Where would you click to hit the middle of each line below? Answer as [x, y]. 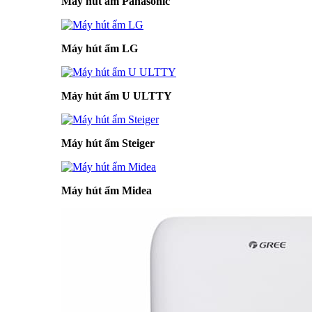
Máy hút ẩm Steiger [108, 143]
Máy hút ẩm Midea [107, 190]
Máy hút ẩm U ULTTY [117, 96]
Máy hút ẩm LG [100, 48]
